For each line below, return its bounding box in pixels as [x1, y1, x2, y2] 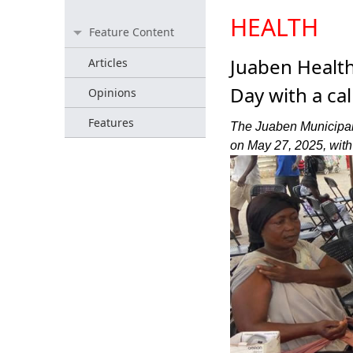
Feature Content [89, 24, 174, 39]
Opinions [88, 85, 136, 100]
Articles [88, 55, 128, 70]
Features [88, 115, 134, 130]
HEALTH [229, 11, 318, 43]
